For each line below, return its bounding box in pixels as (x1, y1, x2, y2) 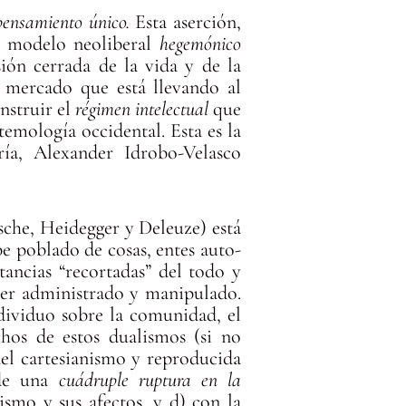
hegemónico (159, 31, 241, 55)
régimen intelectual (74, 96, 208, 121)
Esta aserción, (129, 9, 241, 34)
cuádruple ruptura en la (58, 367, 241, 391)
